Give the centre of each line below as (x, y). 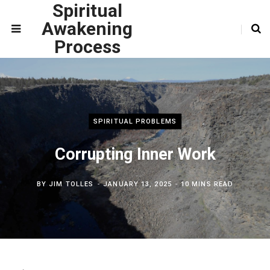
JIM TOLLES (71, 184)
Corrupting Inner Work (135, 154)
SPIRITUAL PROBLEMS (135, 121)
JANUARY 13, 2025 (137, 184)
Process (87, 47)
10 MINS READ (207, 184)
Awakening (87, 29)
